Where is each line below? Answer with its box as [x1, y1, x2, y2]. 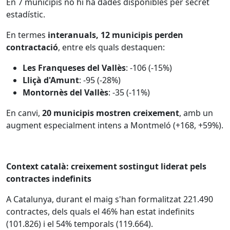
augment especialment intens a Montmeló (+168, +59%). [6, 120, 223, 131]
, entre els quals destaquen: [58, 42, 165, 53]
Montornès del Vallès [23, 87, 108, 98]
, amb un [179, 107, 213, 119]
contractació [6, 42, 58, 53]
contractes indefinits [6, 173, 91, 184]
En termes [6, 29, 46, 41]
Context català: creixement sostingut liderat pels [6, 161, 206, 172]
